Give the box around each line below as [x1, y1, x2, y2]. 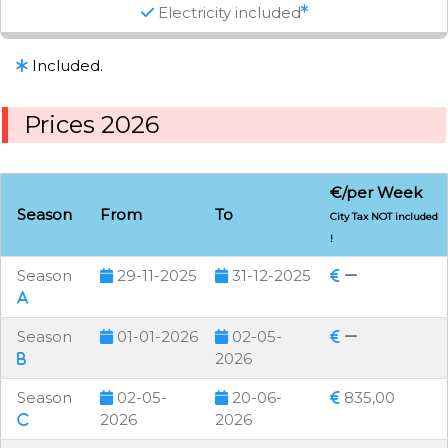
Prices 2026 [24, 110, 159, 140]
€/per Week [330, 183, 422, 203]
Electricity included [153, 2, 301, 22]
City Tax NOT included [330, 210, 438, 224]
